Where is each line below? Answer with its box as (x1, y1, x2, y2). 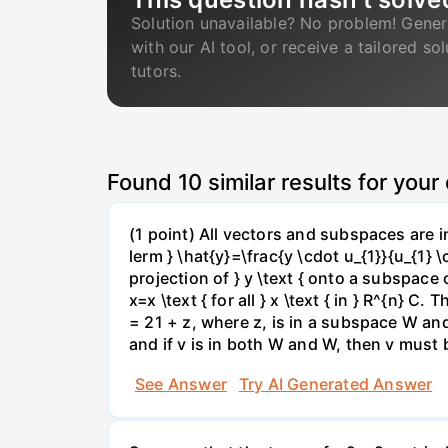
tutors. (131, 61, 182, 81)
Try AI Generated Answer (238, 373, 433, 394)
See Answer (135, 373, 227, 394)
